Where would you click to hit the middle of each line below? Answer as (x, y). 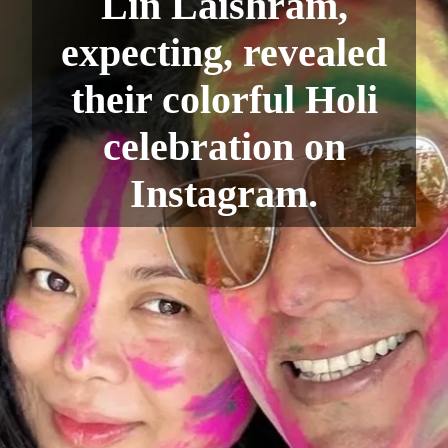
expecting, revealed (224, 52)
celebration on (224, 146)
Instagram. (224, 193)
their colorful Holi (224, 99)
